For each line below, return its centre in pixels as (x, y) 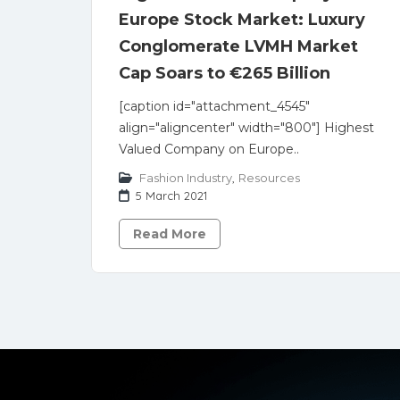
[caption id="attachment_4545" (214, 106)
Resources (269, 178)
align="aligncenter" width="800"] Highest (246, 128)
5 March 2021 (171, 196)
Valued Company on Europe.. (209, 149)
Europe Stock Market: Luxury (242, 20)
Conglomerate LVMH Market (238, 46)
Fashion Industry (186, 178)
